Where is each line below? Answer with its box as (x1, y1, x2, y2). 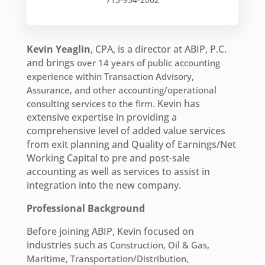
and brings (26, 56, 77, 70)
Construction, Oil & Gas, (109, 239, 209, 251)
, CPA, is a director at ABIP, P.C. (90, 43, 227, 56)
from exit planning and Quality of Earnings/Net (26, 138, 236, 151)
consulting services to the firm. (26, 98, 155, 110)
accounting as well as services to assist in (26, 165, 210, 179)
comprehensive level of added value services (26, 124, 225, 138)
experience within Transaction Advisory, (26, 70, 194, 83)
